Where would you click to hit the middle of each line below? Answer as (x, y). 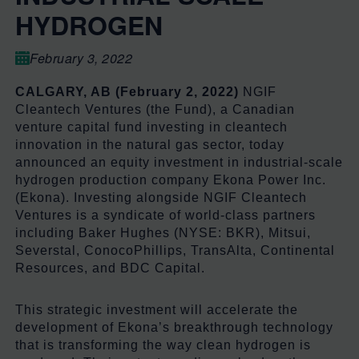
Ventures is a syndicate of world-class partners (165, 215)
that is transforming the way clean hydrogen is (163, 345)
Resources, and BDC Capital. (110, 268)
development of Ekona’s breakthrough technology (174, 327)
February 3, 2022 (81, 58)
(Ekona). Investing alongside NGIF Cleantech (161, 197)
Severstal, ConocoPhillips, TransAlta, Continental (175, 250)
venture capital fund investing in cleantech (151, 127)
